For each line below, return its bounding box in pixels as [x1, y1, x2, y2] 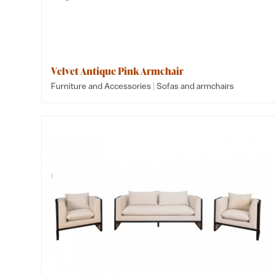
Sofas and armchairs [157, 81, 234, 91]
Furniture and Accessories [51, 81, 152, 91]
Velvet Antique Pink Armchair [51, 64, 184, 78]
